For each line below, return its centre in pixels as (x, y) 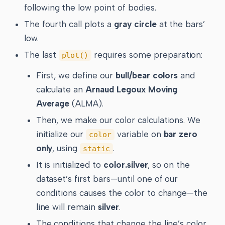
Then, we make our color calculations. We (118, 120)
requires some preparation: (147, 55)
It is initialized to (70, 165)
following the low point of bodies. (90, 8)
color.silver (126, 165)
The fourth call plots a (69, 24)
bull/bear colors (147, 75)
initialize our (61, 134)
